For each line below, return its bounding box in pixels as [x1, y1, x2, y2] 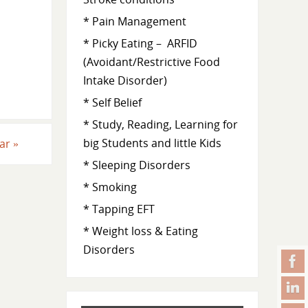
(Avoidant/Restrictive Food [82, 54, 220, 70]
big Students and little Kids [82, 135, 221, 151]
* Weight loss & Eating [82, 223, 198, 239]
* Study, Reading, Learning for [82, 117, 238, 133]
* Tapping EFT [82, 201, 155, 217]
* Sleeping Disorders [82, 157, 190, 173]
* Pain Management [82, 14, 186, 30]
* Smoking [82, 179, 137, 195]
